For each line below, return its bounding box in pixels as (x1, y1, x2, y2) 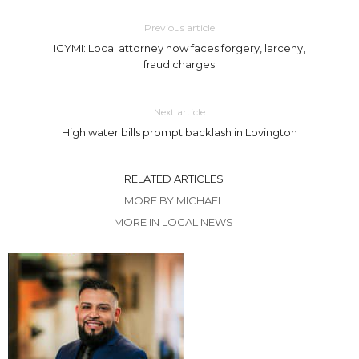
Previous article (143, 22, 215, 34)
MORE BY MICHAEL (123, 194, 224, 208)
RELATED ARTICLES (123, 172, 224, 186)
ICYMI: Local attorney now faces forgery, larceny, (53, 42, 305, 55)
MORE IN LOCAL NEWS (114, 216, 233, 229)
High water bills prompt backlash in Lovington (61, 126, 297, 139)
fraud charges (143, 58, 216, 71)
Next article (153, 106, 205, 119)
